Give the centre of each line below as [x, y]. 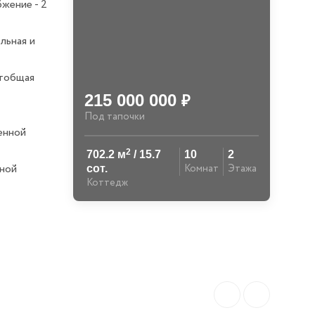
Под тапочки [115, 117]
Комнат [201, 169]
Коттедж [107, 183]
